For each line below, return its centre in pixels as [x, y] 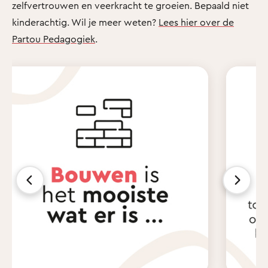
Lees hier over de [196, 22]
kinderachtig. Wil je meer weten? [85, 22]
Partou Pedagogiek [54, 39]
